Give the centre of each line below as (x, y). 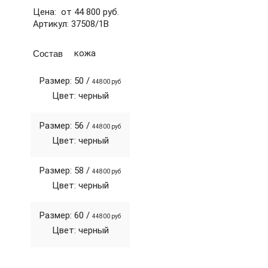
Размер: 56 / (66, 126)
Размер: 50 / (66, 81)
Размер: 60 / (66, 215)
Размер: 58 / (66, 170)
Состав (48, 53)
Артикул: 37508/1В (71, 24)
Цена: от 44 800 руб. (76, 12)
